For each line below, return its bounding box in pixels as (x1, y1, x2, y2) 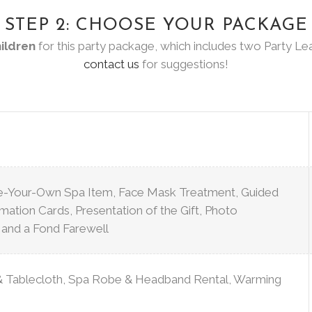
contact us (84, 57, 139, 71)
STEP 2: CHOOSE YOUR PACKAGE (4, 17, 308, 34)
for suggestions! (139, 57, 228, 71)
